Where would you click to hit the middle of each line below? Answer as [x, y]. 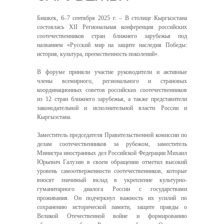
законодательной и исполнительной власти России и [112, 108]
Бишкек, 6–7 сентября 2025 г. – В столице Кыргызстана [112, 18]
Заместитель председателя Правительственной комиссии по [112, 135]
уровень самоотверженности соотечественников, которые [112, 171]
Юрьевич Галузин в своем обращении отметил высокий [112, 162]
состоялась [53, 27]
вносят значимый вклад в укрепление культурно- [112, 180]
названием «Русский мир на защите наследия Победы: [112, 45]
